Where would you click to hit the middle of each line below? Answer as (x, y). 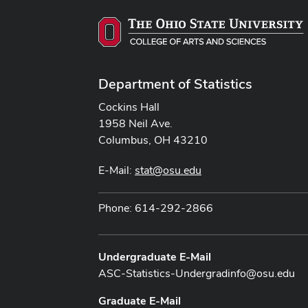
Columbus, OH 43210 (153, 140)
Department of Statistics (175, 84)
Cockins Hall (129, 107)
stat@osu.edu (168, 170)
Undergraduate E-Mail (155, 256)
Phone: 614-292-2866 (156, 208)
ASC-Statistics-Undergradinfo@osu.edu (197, 273)
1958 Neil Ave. (135, 123)
